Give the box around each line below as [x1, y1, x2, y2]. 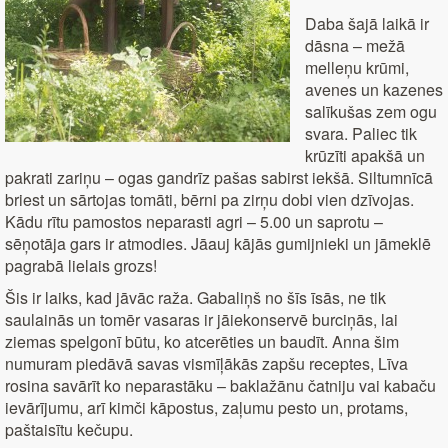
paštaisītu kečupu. [5, 418, 133, 442]
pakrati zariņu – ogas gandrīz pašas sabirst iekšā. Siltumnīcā [5, 166, 433, 190]
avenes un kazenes [305, 78, 443, 102]
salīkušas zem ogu [305, 100, 437, 124]
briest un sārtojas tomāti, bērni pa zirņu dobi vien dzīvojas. [5, 188, 414, 212]
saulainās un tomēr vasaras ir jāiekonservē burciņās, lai [5, 308, 398, 332]
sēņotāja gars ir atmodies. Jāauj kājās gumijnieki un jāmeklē [5, 232, 431, 256]
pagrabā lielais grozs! [5, 254, 157, 278]
